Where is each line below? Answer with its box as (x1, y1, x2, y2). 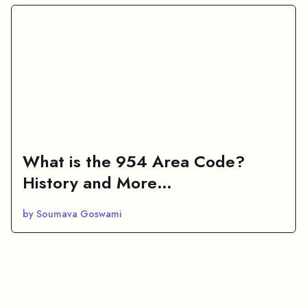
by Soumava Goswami (23, 207, 121, 221)
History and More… (23, 171, 172, 195)
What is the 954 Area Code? (23, 149, 245, 174)
